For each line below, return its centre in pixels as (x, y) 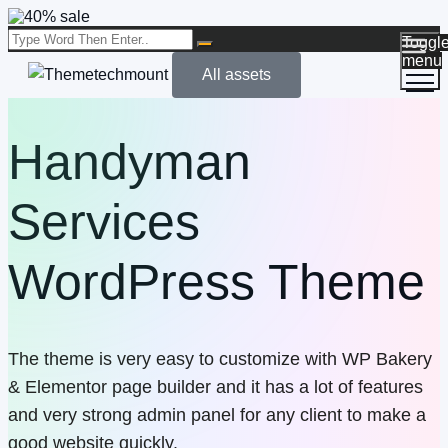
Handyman (129, 161)
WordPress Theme (216, 281)
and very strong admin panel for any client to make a (217, 415)
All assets (236, 74)
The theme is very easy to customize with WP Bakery (220, 359)
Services (104, 221)
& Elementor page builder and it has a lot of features (215, 387)
